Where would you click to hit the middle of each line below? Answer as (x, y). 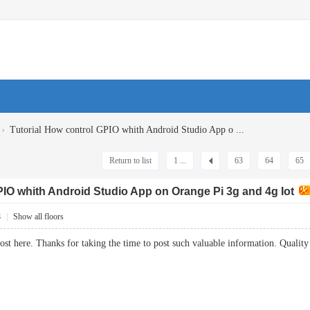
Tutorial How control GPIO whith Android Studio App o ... (127, 130)
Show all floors (38, 217)
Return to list (130, 161)
